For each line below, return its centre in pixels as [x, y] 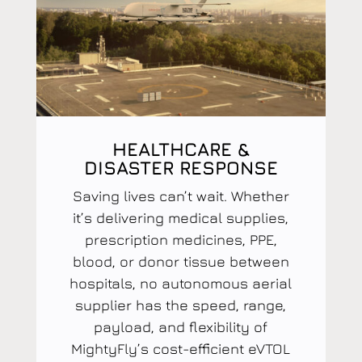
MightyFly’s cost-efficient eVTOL [181, 348]
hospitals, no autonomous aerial [181, 283]
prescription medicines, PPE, [181, 239]
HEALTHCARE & [181, 149]
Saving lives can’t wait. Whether [181, 196]
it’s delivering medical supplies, [181, 217]
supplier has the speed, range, [181, 305]
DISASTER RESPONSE [181, 167]
